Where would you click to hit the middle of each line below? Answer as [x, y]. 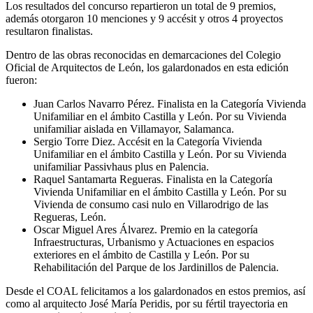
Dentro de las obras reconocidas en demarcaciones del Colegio [143, 55]
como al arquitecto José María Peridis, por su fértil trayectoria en [147, 304]
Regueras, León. [70, 217]
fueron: [21, 80]
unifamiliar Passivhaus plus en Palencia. [121, 167]
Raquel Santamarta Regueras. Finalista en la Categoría [153, 180]
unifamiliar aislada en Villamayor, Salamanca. [134, 129]
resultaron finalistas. [49, 31]
